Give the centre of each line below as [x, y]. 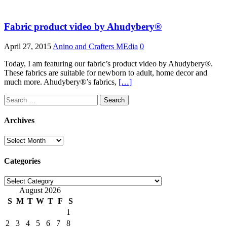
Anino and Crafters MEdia [95, 46]
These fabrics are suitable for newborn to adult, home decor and [106, 72]
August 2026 [40, 190]
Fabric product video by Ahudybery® [83, 27]
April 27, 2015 [28, 46]
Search [14, 98]
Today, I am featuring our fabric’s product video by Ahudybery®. [108, 63]
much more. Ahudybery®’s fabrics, [61, 82]
